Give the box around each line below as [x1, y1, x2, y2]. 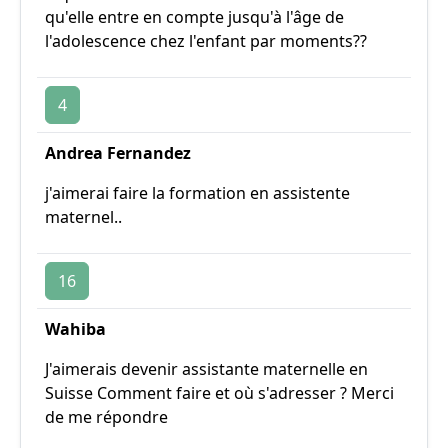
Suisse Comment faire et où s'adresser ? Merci [45, 382, 394, 404]
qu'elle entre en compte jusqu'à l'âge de [45, 6, 344, 28]
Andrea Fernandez [45, 142, 191, 164]
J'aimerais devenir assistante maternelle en [45, 358, 368, 380]
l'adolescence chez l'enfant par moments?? [45, 30, 367, 52]
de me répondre [45, 406, 168, 428]
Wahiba [45, 318, 106, 340]
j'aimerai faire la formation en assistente [45, 182, 350, 204]
